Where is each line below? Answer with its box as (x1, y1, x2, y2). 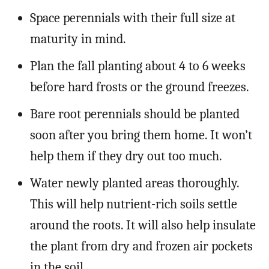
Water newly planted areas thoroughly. (30, 175, 239, 192)
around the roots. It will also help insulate (30, 217, 256, 234)
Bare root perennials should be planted (30, 106, 240, 122)
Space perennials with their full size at (30, 10, 235, 26)
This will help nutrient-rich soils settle (30, 196, 237, 213)
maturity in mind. (30, 31, 126, 47)
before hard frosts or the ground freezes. (30, 79, 249, 95)
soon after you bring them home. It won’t (30, 127, 252, 144)
